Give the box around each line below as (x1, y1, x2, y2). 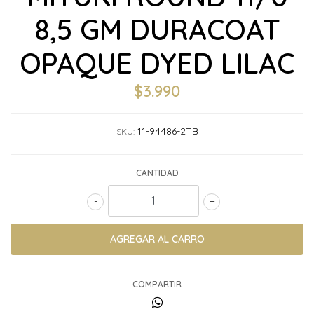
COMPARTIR (132, 279, 182, 289)
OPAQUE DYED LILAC (20, 46, 294, 81)
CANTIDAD (135, 168, 179, 178)
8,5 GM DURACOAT (34, 12, 280, 47)
